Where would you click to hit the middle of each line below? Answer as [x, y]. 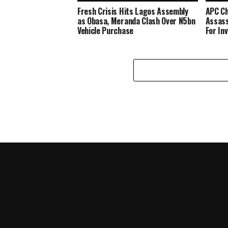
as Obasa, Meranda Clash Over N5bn [136, 21]
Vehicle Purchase [105, 31]
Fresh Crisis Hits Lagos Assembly [133, 11]
